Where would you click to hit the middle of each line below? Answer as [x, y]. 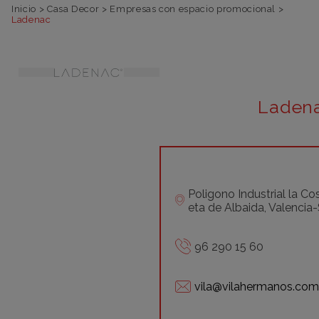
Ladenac [31, 19]
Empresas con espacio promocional [193, 9]
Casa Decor [73, 9]
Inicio [24, 9]
